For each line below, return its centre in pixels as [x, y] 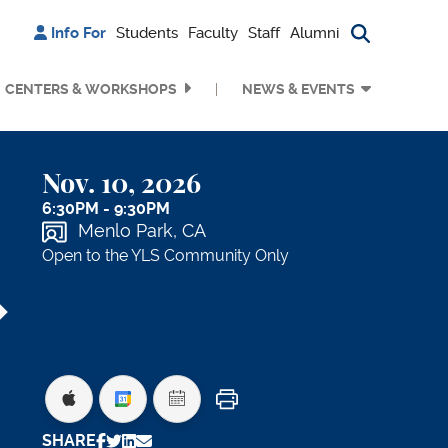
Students [147, 33]
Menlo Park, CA [142, 231]
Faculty [213, 33]
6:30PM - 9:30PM [106, 209]
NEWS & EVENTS [298, 89]
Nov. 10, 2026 [121, 185]
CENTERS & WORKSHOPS [91, 89]
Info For [78, 33]
